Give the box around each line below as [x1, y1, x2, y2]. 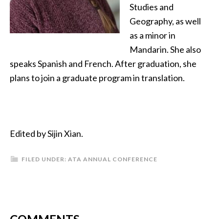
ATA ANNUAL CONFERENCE [68, 155, 157, 163]
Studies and [130, 1, 174, 12]
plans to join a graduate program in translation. [10, 72, 185, 83]
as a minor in [130, 30, 175, 41]
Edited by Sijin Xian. [10, 128, 83, 139]
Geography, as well [130, 16, 201, 26]
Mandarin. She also [130, 44, 201, 55]
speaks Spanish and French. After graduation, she [10, 58, 197, 69]
